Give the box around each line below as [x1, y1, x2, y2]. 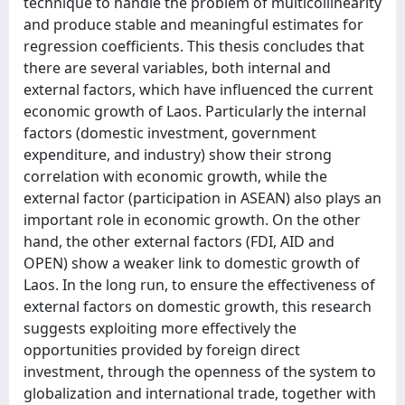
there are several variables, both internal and [24, 58, 331, 78]
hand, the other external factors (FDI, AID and [24, 231, 334, 251]
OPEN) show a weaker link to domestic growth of [24, 253, 360, 273]
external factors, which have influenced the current [24, 80, 373, 99]
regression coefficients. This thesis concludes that [24, 36, 364, 56]
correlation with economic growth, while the [24, 166, 327, 186]
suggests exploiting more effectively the [24, 318, 297, 338]
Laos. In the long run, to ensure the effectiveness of [24, 275, 375, 295]
